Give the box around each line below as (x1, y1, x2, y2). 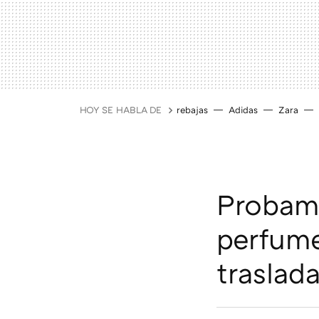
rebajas (177, 104, 208, 115)
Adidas (229, 104, 258, 115)
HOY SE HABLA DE (80, 104, 162, 115)
